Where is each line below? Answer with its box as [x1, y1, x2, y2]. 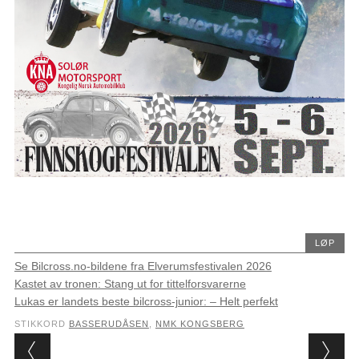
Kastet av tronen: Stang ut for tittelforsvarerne [14, 277, 246, 291]
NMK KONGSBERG [155, 319, 244, 329]
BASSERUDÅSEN [68, 319, 149, 329]
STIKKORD [14, 319, 69, 329]
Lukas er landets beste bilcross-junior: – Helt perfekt [14, 295, 278, 309]
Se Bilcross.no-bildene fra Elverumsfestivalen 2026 [14, 260, 272, 273]
